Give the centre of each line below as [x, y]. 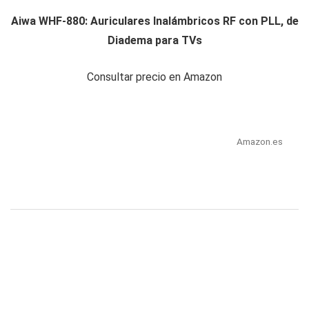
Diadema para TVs [154, 41]
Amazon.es [259, 142]
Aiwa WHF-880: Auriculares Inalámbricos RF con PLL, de [154, 21]
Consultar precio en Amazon [154, 77]
